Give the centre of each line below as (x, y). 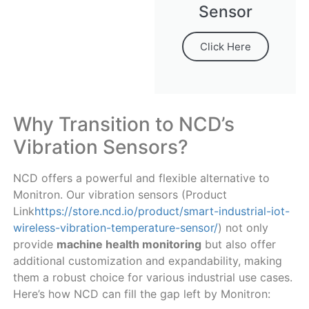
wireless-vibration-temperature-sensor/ (115, 227)
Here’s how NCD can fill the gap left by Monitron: (141, 293)
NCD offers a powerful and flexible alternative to (141, 178)
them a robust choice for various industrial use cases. (152, 277)
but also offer (238, 244)
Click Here (225, 46)
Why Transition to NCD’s (123, 124)
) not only (243, 227)
